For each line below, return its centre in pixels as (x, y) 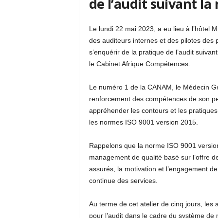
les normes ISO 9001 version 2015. (143, 122)
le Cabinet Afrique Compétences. (139, 64)
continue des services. (123, 181)
